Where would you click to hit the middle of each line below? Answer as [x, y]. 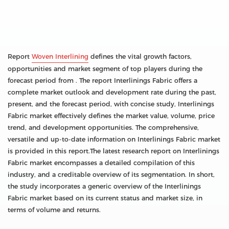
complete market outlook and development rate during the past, [112, 93]
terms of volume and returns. [54, 210]
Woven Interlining [60, 57]
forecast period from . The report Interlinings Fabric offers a [102, 81]
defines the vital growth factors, [140, 57]
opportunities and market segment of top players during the [105, 69]
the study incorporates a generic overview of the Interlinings [104, 187]
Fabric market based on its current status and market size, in [105, 198]
